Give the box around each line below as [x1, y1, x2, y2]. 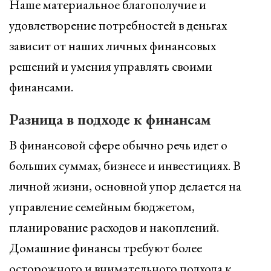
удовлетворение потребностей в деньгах [9, 16, 227, 34]
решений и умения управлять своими [9, 57, 212, 75]
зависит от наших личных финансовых [9, 37, 216, 54]
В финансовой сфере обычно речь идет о [9, 136, 227, 154]
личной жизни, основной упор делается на [9, 177, 241, 195]
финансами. [9, 78, 73, 96]
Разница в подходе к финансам [9, 109, 211, 129]
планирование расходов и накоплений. [9, 218, 219, 236]
